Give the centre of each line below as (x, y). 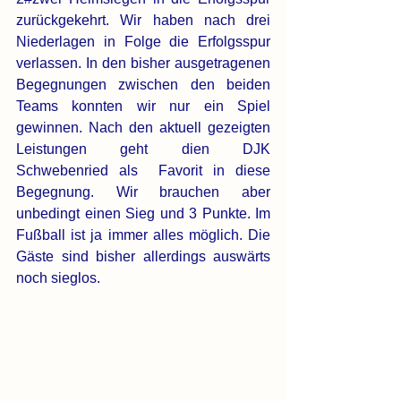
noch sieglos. (60, 278)
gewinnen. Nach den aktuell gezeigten (143, 128)
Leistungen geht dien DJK (143, 149)
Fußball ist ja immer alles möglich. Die (143, 235)
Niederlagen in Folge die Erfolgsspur (143, 42)
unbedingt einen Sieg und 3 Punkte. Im (143, 213)
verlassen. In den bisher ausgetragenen (143, 63)
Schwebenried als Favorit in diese (143, 171)
